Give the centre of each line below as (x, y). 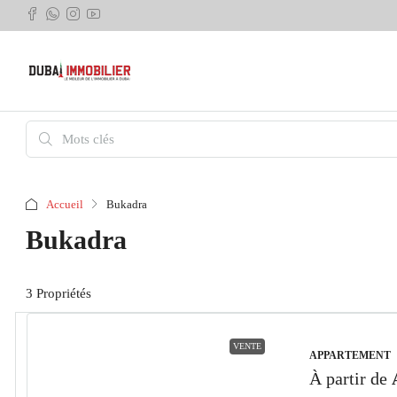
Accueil (65, 204)
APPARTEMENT (350, 355)
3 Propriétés (58, 293)
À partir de (350, 378)
